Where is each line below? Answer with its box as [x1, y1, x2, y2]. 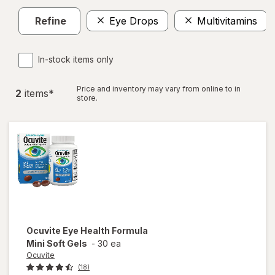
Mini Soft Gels [26, 238, 87, 249]
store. [77, 93, 98, 103]
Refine [35, 15, 66, 28]
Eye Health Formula [63, 225, 148, 236]
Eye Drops [109, 15, 158, 28]
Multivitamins [197, 15, 257, 28]
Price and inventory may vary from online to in [77, 83, 241, 93]
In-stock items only [38, 53, 114, 64]
